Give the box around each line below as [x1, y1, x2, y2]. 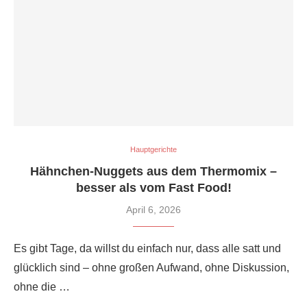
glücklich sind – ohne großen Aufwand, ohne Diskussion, [14, 261, 289, 273]
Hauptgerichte [130, 145, 177, 153]
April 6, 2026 [126, 204, 181, 215]
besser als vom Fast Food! [75, 180, 232, 195]
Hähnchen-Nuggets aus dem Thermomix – [30, 164, 277, 178]
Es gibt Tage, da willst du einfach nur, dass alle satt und [14, 242, 281, 254]
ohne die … [14, 280, 70, 293]
